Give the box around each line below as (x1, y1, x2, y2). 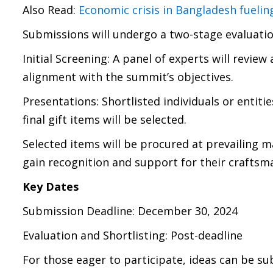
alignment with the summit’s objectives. (23, 69, 233, 84)
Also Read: (23, 2, 79, 17)
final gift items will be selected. (23, 112, 186, 127)
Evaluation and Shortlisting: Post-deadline (23, 228, 243, 243)
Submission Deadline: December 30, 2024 (23, 204, 238, 218)
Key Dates (23, 179, 79, 194)
